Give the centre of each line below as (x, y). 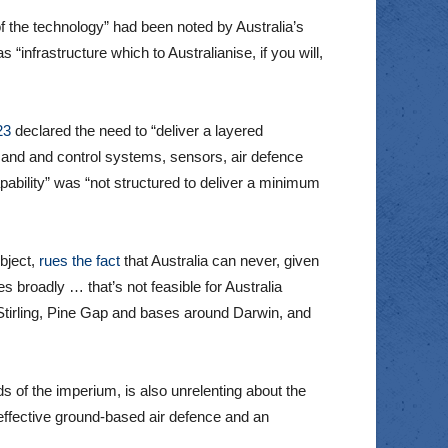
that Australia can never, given (219, 261)
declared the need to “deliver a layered (137, 131)
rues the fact (79, 261)
